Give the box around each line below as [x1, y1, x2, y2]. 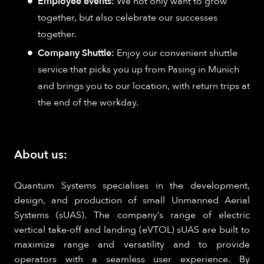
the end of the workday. [38, 96, 138, 110]
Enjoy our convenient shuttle [114, 47, 237, 60]
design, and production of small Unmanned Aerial [14, 194, 250, 207]
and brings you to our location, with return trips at [38, 80, 250, 93]
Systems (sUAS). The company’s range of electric [14, 209, 250, 222]
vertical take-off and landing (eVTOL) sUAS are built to [14, 223, 250, 237]
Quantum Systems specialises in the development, [14, 179, 250, 193]
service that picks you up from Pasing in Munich [38, 63, 239, 77]
